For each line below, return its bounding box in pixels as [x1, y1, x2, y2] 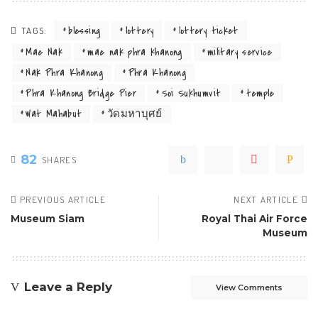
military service [207, 44, 273, 60]
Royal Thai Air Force [202, 212, 307, 224]
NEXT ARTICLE [234, 193, 298, 205]
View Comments [216, 282, 283, 292]
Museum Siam [11, 212, 84, 224]
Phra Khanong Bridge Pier [26, 85, 137, 101]
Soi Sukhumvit [161, 85, 221, 101]
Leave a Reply [24, 280, 112, 295]
